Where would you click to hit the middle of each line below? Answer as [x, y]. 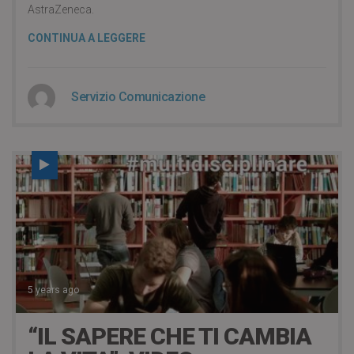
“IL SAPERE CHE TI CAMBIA [169, 336]
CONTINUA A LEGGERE [87, 38]
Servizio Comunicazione [138, 97]
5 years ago [53, 290]
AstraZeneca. [61, 9]
